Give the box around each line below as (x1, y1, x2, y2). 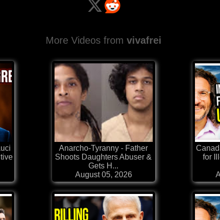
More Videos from (45, 35, 127, 46)
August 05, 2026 (75, 170, 132, 179)
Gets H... (88, 162, 118, 170)
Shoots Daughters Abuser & (55, 153, 152, 162)
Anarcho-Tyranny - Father (59, 144, 148, 153)
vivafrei (126, 35, 162, 46)
